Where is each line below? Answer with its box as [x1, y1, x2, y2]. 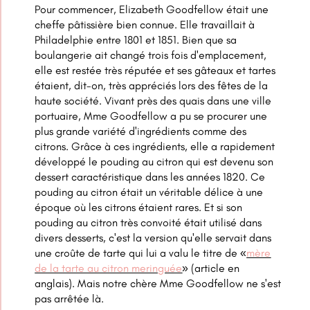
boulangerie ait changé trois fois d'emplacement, [35, 48, 267, 62]
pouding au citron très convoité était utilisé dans [35, 216, 262, 230]
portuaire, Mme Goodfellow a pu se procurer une [35, 109, 268, 123]
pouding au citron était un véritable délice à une [35, 185, 264, 199]
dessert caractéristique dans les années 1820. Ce [35, 170, 266, 184]
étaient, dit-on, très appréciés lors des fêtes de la [35, 79, 268, 93]
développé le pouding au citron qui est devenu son [35, 155, 274, 169]
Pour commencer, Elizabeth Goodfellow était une [35, 3, 269, 17]
